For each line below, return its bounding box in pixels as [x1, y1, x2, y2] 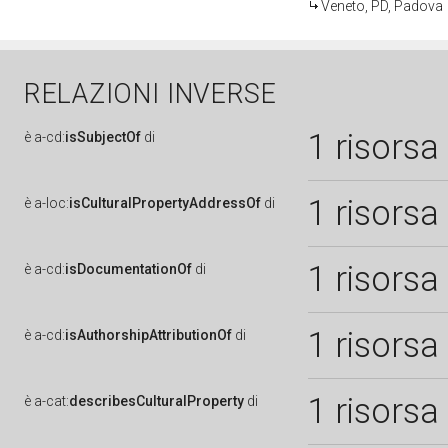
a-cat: [34, 393, 69, 409]
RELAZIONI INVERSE [24, 78, 277, 110]
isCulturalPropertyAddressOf [69, 195, 261, 211]
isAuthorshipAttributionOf [65, 327, 232, 343]
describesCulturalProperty [69, 393, 244, 409]
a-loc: [34, 195, 69, 211]
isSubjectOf [65, 129, 141, 145]
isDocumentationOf [65, 261, 192, 277]
